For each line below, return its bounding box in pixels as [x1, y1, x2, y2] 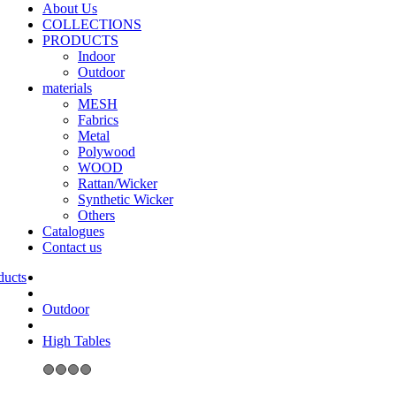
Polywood [78, 144, 135, 159]
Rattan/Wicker [78, 176, 157, 191]
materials [42, 80, 92, 95]
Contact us [42, 240, 102, 255]
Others [78, 208, 115, 223]
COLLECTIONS [42, 17, 141, 32]
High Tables [42, 333, 110, 348]
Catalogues [42, 224, 104, 239]
